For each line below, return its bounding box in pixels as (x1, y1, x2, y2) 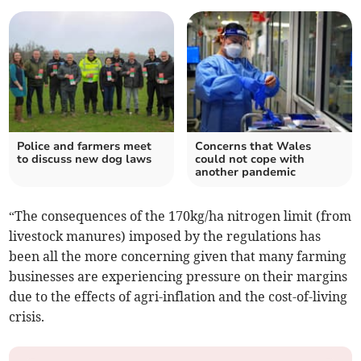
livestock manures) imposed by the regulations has (9, 228, 322, 245)
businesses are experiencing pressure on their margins (9, 268, 348, 285)
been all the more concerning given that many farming (9, 248, 347, 265)
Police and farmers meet (17, 139, 152, 155)
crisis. (9, 309, 45, 326)
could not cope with (195, 151, 305, 168)
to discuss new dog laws (17, 151, 152, 168)
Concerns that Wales (195, 139, 311, 155)
